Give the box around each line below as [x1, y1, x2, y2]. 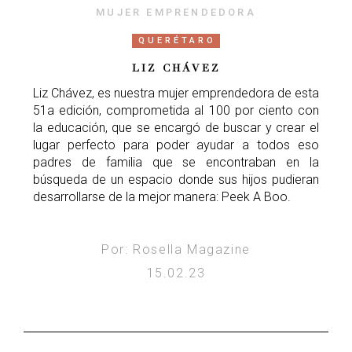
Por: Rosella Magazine [101, 242, 251, 258]
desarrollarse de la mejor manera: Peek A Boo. [33, 189, 291, 205]
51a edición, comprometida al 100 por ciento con [33, 103, 319, 119]
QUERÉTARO [138, 35, 216, 46]
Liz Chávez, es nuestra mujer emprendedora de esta [33, 86, 319, 101]
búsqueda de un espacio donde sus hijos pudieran [33, 172, 319, 188]
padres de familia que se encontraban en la [33, 155, 319, 170]
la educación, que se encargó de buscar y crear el [33, 120, 319, 136]
